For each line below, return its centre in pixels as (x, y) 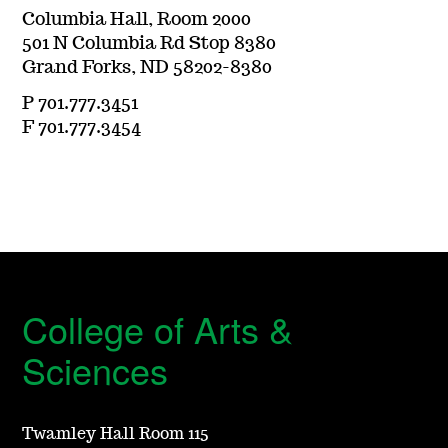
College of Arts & (158, 328)
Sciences (95, 369)
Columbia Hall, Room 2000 (137, 19)
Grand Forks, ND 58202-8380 (147, 67)
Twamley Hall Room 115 (115, 433)
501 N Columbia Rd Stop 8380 (149, 43)
